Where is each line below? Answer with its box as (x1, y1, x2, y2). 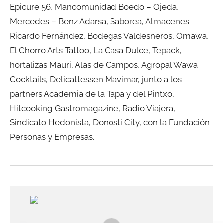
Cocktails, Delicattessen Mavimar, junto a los (10, 74, 182, 84)
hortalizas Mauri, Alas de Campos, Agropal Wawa (10, 59, 198, 70)
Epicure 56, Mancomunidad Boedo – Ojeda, (10, 1, 179, 12)
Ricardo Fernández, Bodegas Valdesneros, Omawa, (10, 30, 209, 41)
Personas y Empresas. (10, 131, 94, 142)
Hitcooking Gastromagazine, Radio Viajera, (10, 103, 175, 113)
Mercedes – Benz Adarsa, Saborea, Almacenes (10, 16, 189, 26)
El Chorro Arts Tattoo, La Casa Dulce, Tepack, (10, 45, 182, 55)
